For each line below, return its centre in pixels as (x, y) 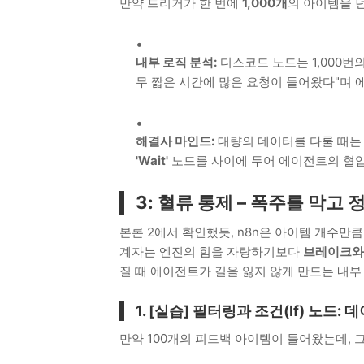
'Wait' (152, 160)
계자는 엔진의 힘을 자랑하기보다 (211, 251)
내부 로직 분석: (176, 62)
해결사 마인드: (175, 141)
